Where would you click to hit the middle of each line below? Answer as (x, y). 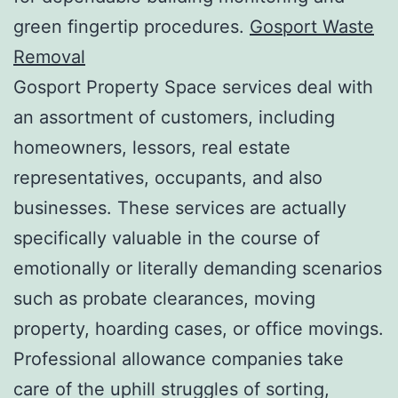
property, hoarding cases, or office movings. (199, 328)
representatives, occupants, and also (168, 177)
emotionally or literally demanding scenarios (198, 268)
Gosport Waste (312, 26)
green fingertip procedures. (131, 26)
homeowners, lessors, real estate (152, 147)
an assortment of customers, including (174, 117)
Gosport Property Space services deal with (193, 87)
